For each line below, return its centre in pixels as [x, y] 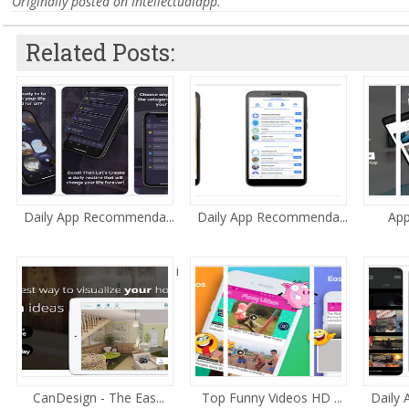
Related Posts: [100, 52]
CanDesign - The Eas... [99, 398]
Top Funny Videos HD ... [272, 398]
